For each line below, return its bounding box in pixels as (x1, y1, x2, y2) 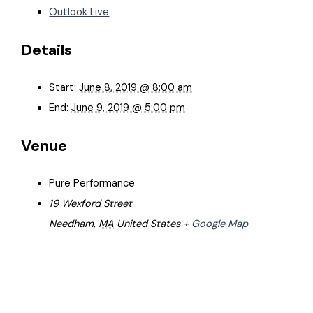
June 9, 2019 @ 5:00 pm (71, 101, 186, 115)
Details (21, 39, 73, 60)
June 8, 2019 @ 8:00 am (79, 81, 193, 95)
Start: (49, 81, 77, 95)
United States (117, 217, 181, 231)
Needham (49, 217, 94, 231)
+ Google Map (183, 217, 249, 231)
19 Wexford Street (49, 197, 133, 211)
